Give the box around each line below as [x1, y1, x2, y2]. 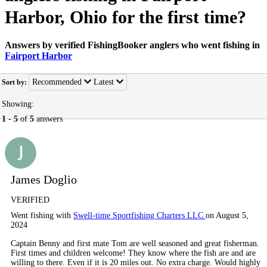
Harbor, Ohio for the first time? [5, 7, 246, 27]
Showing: [2, 100, 34, 108]
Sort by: [2, 78, 29, 86]
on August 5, [206, 211, 249, 220]
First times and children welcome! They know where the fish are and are [11, 249, 256, 257]
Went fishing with [11, 211, 73, 220]
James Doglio [11, 173, 77, 186]
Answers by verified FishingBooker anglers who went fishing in [5, 40, 260, 50]
